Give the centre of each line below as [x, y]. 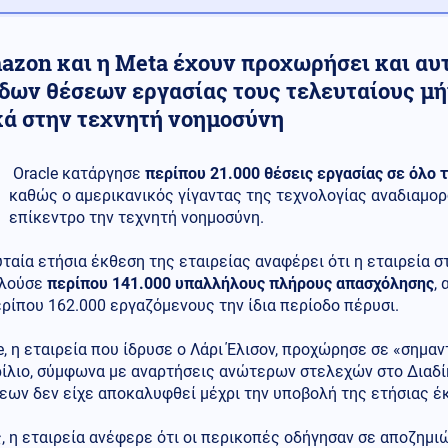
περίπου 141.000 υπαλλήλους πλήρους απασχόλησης [240, 283]
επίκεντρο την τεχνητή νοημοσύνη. [136, 217]
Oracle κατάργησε [77, 173]
